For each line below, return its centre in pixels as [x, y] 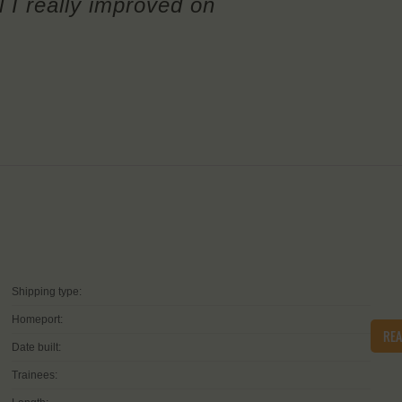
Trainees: [35, 376]
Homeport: [37, 320]
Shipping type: [47, 292]
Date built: [36, 348]
